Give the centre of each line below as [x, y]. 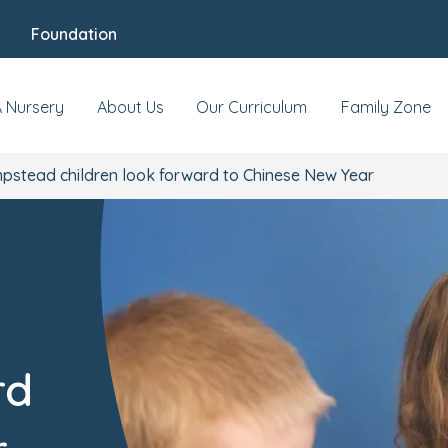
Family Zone [386, 107]
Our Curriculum [251, 107]
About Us [130, 107]
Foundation [74, 34]
